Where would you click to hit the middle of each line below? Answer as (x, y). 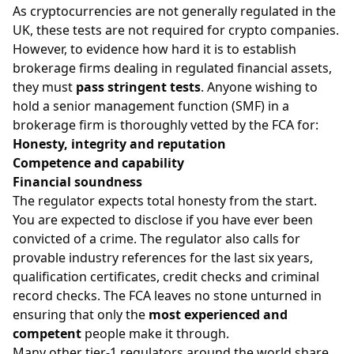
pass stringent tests (138, 87)
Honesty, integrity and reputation (119, 143)
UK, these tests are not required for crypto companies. (176, 30)
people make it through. (155, 333)
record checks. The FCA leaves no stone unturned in (167, 295)
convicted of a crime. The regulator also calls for (156, 238)
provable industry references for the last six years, (163, 257)
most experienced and (218, 314)
